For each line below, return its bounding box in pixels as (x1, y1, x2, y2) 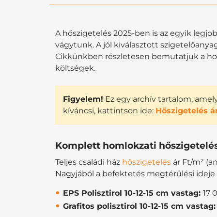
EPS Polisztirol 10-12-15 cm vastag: (63, 188, 203, 198)
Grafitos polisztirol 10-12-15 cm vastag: (63, 201, 216, 211)
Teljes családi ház (55, 157, 122, 167)
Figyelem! (63, 94, 103, 104)
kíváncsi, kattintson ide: (63, 106, 155, 115)
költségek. (55, 63, 95, 73)
